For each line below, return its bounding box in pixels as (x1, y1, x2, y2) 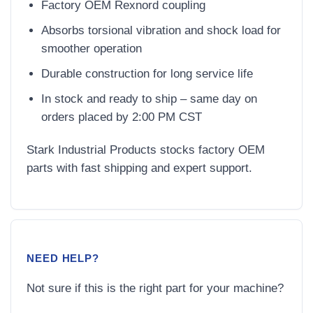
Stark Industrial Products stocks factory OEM (27, 143, 265, 156)
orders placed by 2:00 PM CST (41, 110, 203, 124)
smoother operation (41, 42, 143, 55)
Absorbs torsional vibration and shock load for (41, 24, 282, 37)
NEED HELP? (27, 252, 99, 264)
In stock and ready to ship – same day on (41, 92, 258, 105)
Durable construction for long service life (41, 67, 254, 80)
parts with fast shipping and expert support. (27, 161, 252, 174)
